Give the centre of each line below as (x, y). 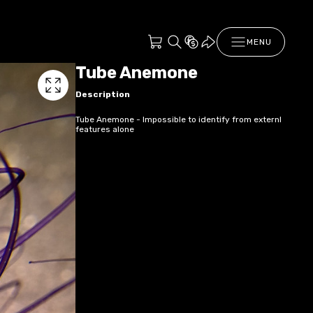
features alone (105, 129)
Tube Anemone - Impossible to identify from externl (179, 119)
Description (103, 94)
